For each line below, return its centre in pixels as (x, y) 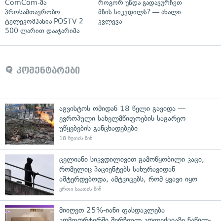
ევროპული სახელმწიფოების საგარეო (122, 118)
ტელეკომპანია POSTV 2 (44, 21)
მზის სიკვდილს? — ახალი (140, 12)
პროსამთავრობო (33, 12)
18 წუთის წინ (76, 138)
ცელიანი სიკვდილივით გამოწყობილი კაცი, (132, 159)
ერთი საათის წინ (80, 189)
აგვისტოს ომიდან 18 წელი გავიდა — (122, 108)
